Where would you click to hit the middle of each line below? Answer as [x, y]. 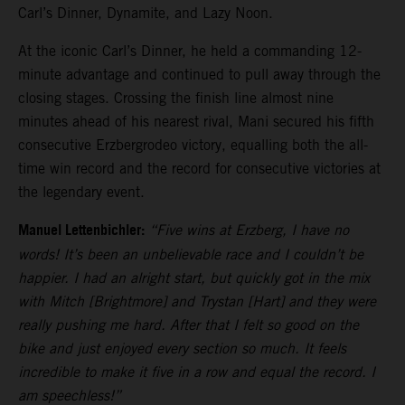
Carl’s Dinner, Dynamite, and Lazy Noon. [146, 13]
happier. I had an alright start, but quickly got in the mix [194, 278]
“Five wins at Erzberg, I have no [249, 230]
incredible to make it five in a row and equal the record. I [197, 372]
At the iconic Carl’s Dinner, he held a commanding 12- [190, 51]
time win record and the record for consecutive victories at [199, 168]
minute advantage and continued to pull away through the [199, 74]
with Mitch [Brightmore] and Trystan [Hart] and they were [197, 301]
